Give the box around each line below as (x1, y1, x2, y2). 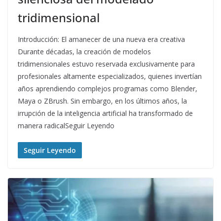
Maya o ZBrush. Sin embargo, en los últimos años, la (18, 96, 187, 106)
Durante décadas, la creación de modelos (18, 46, 151, 56)
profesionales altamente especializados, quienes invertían (18, 71, 202, 81)
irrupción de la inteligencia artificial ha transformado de (18, 108, 193, 118)
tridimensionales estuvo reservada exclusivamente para (18, 59, 195, 69)
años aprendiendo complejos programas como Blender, (18, 83, 197, 93)
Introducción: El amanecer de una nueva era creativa (18, 34, 185, 44)
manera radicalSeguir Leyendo (18, 120, 114, 130)
